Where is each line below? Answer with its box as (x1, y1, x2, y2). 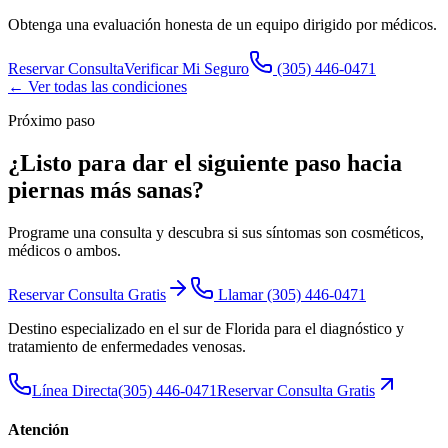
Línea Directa (32, 381, 118, 399)
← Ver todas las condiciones (8, 77, 187, 95)
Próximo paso (8, 111, 95, 129)
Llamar (214, 285, 267, 303)
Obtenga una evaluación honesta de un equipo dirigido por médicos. (8, 15, 437, 33)
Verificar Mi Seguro (124, 59, 249, 77)
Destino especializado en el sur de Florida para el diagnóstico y (8, 319, 404, 337)
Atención (8, 420, 69, 438)
